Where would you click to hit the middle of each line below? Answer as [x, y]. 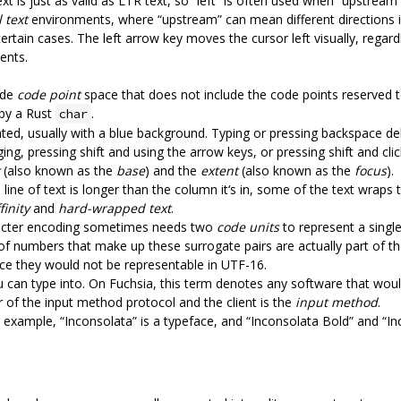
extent [219, 170]
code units [248, 226]
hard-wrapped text [115, 208]
